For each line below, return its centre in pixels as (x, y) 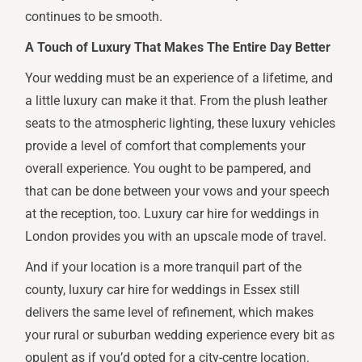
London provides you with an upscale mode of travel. (176, 237)
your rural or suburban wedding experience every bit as (180, 335)
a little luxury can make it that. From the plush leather (177, 101)
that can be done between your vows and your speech (178, 192)
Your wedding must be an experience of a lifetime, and (179, 78)
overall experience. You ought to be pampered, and (168, 169)
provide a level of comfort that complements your (166, 146)
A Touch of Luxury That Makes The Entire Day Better (178, 48)
